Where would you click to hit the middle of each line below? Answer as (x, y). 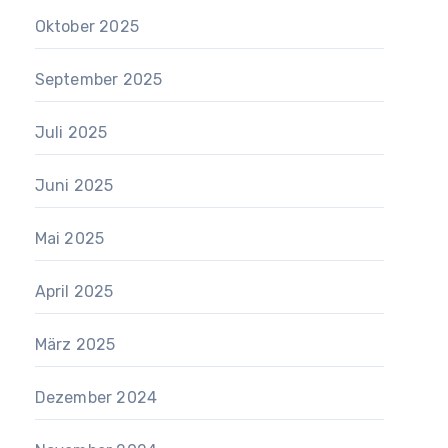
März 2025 (75, 344)
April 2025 (74, 291)
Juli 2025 (71, 132)
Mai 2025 (69, 238)
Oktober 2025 (87, 26)
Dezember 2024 (96, 397)
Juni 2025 (74, 185)
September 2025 (98, 79)
